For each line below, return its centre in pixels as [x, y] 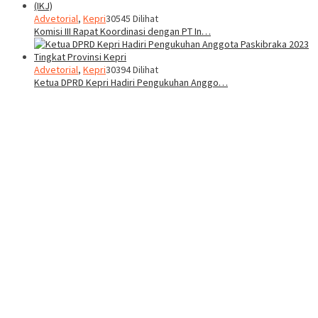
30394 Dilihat [132, 70]
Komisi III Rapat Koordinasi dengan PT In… [122, 31]
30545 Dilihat [132, 18]
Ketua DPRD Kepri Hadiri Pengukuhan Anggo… [131, 82]
